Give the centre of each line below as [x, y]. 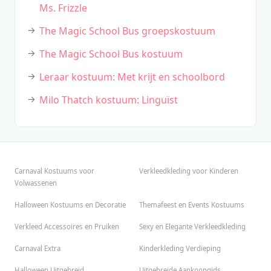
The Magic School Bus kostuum [111, 54]
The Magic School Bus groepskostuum [127, 31]
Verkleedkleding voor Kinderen [189, 171]
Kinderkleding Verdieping [180, 249]
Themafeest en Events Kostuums [192, 205]
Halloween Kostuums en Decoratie [70, 205]
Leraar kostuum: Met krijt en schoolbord [132, 77]
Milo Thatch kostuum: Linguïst [109, 100]
